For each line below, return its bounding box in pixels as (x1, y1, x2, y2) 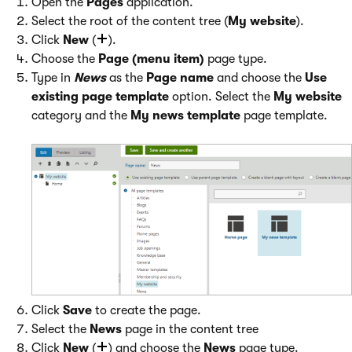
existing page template (31, 90, 169, 104)
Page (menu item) (98, 52, 204, 66)
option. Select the (169, 90, 273, 104)
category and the (31, 108, 130, 123)
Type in (31, 71, 74, 85)
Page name (146, 71, 214, 85)
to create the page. (92, 302, 201, 317)
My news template (130, 108, 240, 123)
